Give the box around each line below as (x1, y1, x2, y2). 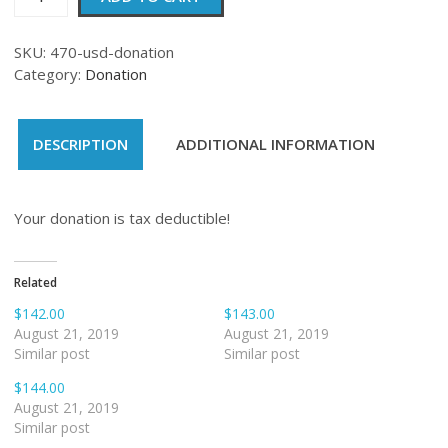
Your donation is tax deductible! (14, 207, 230, 228)
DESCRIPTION (33, 134, 128, 155)
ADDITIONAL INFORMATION (176, 134, 375, 155)
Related (14, 273, 57, 291)
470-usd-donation (50, 41, 174, 62)
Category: (14, 63, 85, 84)
